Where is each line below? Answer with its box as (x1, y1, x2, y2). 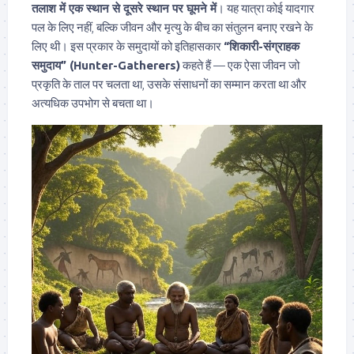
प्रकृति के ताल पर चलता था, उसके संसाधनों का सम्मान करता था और (32, 77, 307, 91)
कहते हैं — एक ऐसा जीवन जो (180, 58, 299, 72)
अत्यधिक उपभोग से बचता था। (32, 96, 154, 110)
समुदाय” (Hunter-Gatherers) (32, 58, 180, 72)
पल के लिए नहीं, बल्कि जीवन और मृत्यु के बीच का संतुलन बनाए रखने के (32, 20, 313, 34)
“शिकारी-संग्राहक (224, 39, 299, 53)
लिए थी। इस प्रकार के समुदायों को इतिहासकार (32, 39, 224, 53)
